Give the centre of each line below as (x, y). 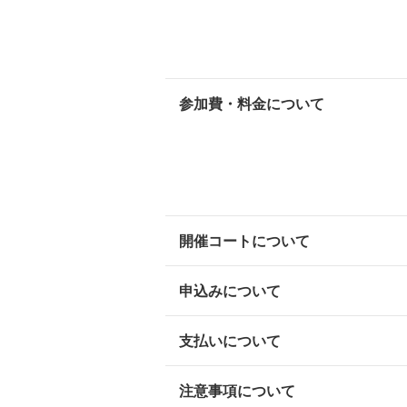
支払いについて (230, 341)
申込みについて (230, 291)
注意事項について (237, 391)
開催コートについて (244, 241)
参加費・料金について (252, 104)
